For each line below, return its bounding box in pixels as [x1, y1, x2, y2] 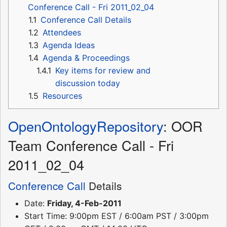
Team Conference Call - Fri [8, 135, 174, 156]
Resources [43, 91, 82, 101]
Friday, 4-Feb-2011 [47, 198, 122, 209]
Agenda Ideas [43, 40, 95, 51]
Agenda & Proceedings [43, 53, 130, 63]
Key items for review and [55, 65, 150, 76]
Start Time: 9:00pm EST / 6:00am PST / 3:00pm [24, 211, 209, 221]
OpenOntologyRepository [8, 116, 163, 136]
